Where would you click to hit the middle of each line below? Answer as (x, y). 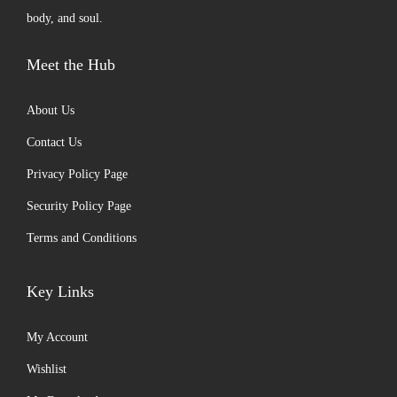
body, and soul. (65, 18)
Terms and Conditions (82, 238)
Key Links (60, 292)
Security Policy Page (79, 206)
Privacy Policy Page (77, 174)
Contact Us (54, 142)
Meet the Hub (71, 65)
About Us (51, 110)
